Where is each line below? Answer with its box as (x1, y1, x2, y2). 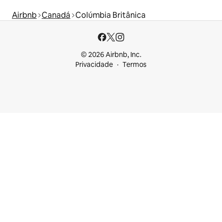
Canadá (42, 9, 70, 20)
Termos (122, 60, 147, 69)
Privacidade (75, 60, 113, 69)
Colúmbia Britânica (75, 9, 146, 20)
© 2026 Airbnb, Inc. (81, 50, 141, 59)
